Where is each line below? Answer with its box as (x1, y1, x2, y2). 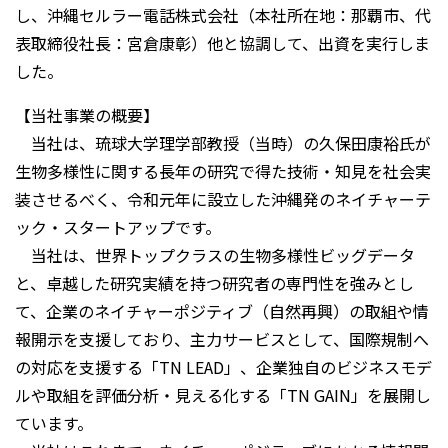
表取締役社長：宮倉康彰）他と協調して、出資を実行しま (15, 31, 430, 56)
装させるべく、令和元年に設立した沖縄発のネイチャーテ (15, 187, 431, 212)
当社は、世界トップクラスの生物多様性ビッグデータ (15, 243, 415, 268)
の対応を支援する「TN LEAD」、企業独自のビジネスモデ (15, 355, 432, 380)
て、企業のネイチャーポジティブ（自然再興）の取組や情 (15, 299, 429, 324)
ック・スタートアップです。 (15, 215, 221, 240)
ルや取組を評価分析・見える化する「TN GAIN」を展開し (15, 383, 431, 408)
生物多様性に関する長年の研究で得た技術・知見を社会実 (15, 159, 431, 184)
